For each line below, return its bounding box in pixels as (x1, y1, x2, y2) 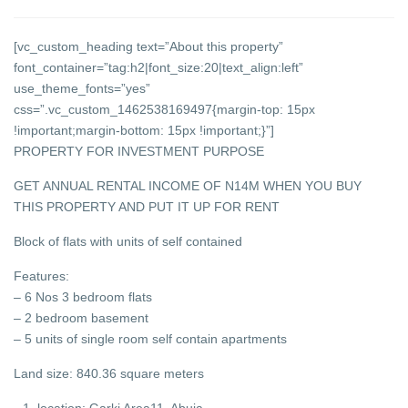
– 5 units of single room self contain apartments (14, 331, 288, 346)
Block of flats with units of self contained (14, 233, 243, 249)
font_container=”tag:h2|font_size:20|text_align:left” (14, 59, 304, 75)
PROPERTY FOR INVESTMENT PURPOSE (14, 143, 265, 158)
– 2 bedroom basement (14, 310, 149, 325)
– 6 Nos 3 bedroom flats (14, 289, 153, 304)
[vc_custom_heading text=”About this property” (14, 38, 284, 54)
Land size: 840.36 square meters (14, 365, 205, 381)
